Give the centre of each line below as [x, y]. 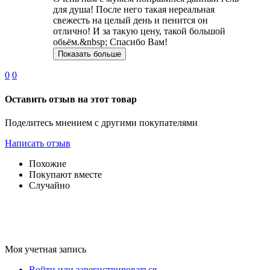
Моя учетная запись [46, 249]
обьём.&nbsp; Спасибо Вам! [110, 42]
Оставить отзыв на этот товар [71, 99]
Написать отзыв [38, 143]
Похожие [48, 163]
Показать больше [89, 54]
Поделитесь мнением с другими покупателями [101, 122]
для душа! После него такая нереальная [134, 10]
